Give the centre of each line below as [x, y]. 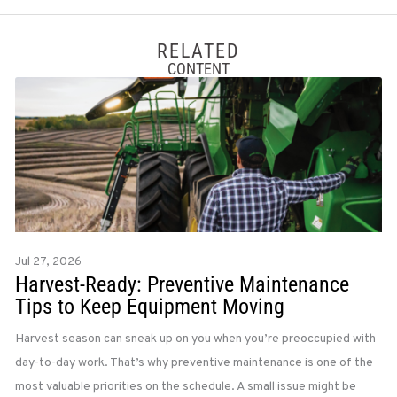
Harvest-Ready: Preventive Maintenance [182, 285]
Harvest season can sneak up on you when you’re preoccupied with [195, 339]
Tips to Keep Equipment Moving [149, 307]
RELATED [198, 51]
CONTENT [198, 69]
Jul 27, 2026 [48, 262]
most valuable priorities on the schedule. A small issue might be [185, 387]
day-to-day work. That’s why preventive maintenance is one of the [194, 363]
